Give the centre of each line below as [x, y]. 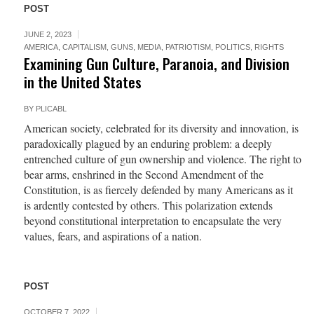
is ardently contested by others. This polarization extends [148, 205]
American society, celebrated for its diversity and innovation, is [161, 128]
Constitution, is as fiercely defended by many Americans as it [158, 190]
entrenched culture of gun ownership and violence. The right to [162, 159]
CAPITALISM [84, 47]
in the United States [82, 82]
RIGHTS [269, 47]
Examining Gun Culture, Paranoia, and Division [156, 63]
